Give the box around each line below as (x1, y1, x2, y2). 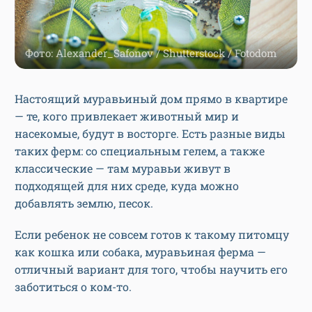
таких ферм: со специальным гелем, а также (15, 143, 265, 158)
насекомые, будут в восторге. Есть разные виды (15, 125, 286, 141)
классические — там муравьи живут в (15, 160, 231, 175)
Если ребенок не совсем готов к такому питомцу (15, 226, 289, 242)
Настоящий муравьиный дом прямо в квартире (15, 91, 288, 106)
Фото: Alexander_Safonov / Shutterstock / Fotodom (25, 45, 276, 60)
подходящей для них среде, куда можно (15, 178, 239, 193)
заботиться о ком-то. (15, 279, 132, 294)
